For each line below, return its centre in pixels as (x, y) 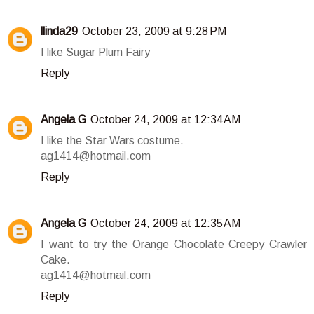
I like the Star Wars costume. (112, 141)
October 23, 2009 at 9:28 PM (154, 32)
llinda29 (59, 32)
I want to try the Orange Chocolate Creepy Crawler (174, 245)
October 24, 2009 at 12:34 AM (165, 120)
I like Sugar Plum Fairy (95, 53)
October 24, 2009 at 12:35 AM (165, 224)
